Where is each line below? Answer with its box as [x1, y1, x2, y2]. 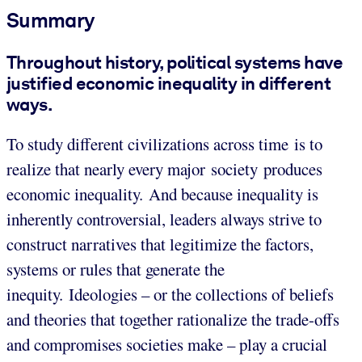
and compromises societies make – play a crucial [6, 333, 327, 356]
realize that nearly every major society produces [6, 158, 322, 181]
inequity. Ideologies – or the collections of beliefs [6, 283, 334, 306]
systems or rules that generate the [6, 258, 225, 281]
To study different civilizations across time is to [6, 133, 322, 156]
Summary [6, 7, 95, 32]
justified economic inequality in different [6, 72, 331, 94]
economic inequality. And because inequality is [6, 183, 318, 206]
